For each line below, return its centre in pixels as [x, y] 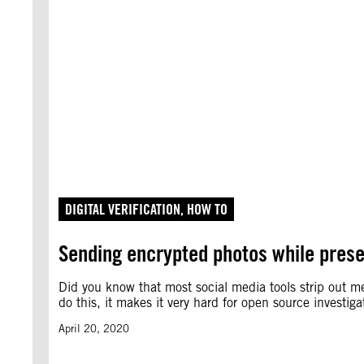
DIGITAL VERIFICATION [123, 209]
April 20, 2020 [94, 329]
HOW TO [207, 209]
